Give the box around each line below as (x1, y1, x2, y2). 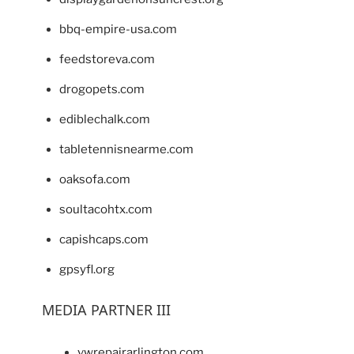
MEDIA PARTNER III (41, 300, 171, 320)
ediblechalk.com (59, 112, 150, 127)
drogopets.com (59, 82, 145, 97)
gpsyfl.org (59, 262, 115, 277)
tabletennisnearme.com (59, 142, 194, 157)
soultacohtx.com (59, 202, 153, 217)
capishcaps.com (59, 232, 149, 247)
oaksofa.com (59, 172, 130, 187)
